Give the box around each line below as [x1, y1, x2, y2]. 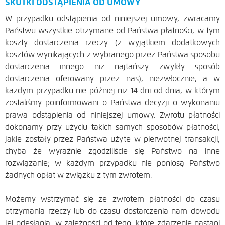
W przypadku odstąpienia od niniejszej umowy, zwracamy [5, 13, 220, 23]
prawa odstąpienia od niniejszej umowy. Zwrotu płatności [5, 109, 220, 120]
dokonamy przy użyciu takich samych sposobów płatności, [5, 122, 220, 132]
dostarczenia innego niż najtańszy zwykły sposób [5, 61, 220, 71]
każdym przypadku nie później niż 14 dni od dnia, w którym [5, 85, 220, 95]
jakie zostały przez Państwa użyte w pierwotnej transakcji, [5, 134, 220, 144]
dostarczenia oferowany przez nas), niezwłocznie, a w [5, 73, 220, 83]
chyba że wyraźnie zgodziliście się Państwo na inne [5, 146, 220, 156]
